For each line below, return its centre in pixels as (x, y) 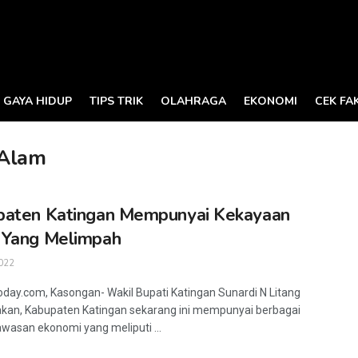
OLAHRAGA (193, 101)
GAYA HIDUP (38, 101)
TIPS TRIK (116, 101)
